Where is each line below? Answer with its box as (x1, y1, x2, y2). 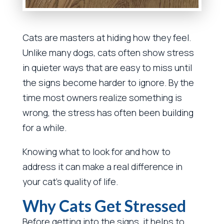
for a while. (22, 121, 66, 133)
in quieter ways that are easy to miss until (22, 61, 192, 73)
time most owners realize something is (22, 91, 182, 103)
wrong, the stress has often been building (22, 106, 193, 118)
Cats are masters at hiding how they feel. (22, 31, 191, 43)
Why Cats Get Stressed (22, 195, 186, 215)
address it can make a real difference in (22, 160, 182, 172)
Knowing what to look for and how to (22, 145, 170, 157)
